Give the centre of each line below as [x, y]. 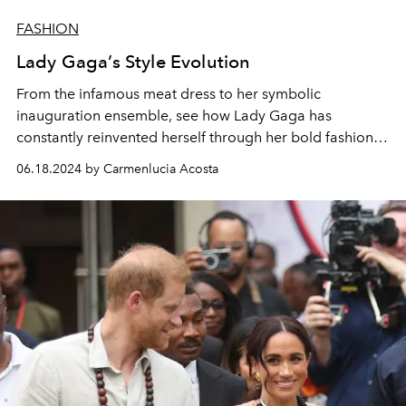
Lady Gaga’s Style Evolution [134, 62]
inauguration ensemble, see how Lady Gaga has [174, 116]
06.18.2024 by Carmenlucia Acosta [117, 169]
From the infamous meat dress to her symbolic [169, 94]
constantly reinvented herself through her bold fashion [195, 137]
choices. [45, 159]
